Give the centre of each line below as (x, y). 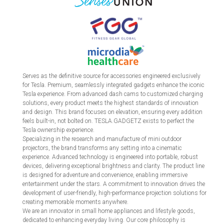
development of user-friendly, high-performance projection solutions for (114, 193)
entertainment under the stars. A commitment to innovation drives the (114, 184)
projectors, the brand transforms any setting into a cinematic (102, 148)
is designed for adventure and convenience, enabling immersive (105, 175)
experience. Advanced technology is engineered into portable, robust (110, 157)
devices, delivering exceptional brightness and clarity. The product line (113, 166)
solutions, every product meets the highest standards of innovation (110, 103)
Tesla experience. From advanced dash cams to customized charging (113, 94)
